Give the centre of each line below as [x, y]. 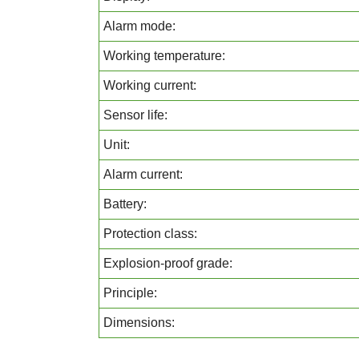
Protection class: [150, 234]
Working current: [150, 85]
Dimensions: [139, 323]
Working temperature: [164, 56]
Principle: [130, 293]
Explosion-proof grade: [168, 263]
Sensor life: [135, 115]
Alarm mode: [139, 26]
